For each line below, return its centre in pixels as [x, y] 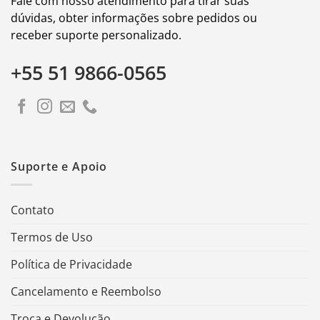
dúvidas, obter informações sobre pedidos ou [134, 17]
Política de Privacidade [71, 264]
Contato [32, 210]
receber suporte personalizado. [96, 35]
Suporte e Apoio [59, 167]
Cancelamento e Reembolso [86, 291]
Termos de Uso [52, 237]
